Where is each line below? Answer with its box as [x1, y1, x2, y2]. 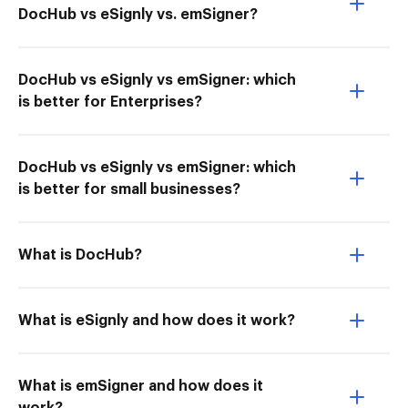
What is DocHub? [18, 248, 142, 262]
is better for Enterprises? [18, 95, 202, 109]
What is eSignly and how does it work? [18, 313, 295, 328]
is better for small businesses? [18, 182, 240, 197]
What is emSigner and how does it [18, 379, 263, 393]
